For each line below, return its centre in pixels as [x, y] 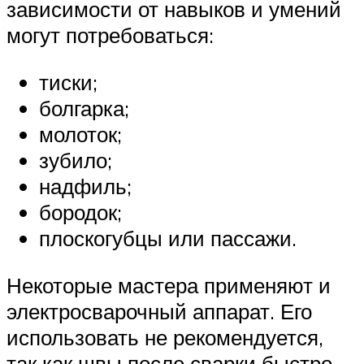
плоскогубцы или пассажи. [168, 238]
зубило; [76, 160]
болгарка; [84, 108]
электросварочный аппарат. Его [159, 311]
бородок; [80, 212]
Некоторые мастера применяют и [169, 285]
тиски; [68, 82]
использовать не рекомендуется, [165, 337]
